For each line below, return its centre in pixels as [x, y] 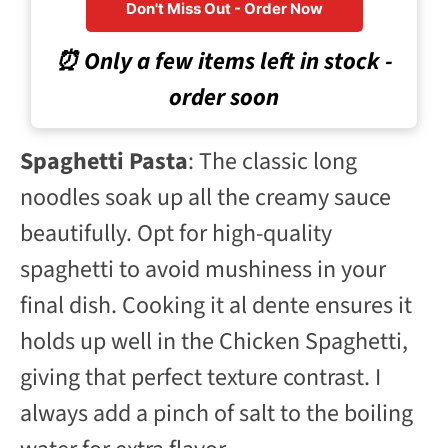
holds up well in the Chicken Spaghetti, [214, 341]
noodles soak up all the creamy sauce [205, 197]
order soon [224, 97]
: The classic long [272, 161]
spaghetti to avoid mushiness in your [203, 269]
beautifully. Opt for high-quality [176, 233]
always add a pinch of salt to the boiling [216, 413]
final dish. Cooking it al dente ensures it [216, 305]
